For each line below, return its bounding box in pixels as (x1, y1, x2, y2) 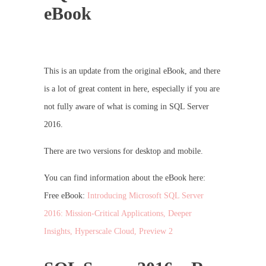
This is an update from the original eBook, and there (44, 66, 220, 76)
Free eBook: (44, 191, 87, 201)
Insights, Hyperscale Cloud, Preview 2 (44, 227, 173, 236)
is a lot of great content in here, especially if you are (44, 84, 220, 94)
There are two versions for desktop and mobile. (44, 147, 203, 156)
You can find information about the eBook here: (44, 173, 205, 183)
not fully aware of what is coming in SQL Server (44, 102, 209, 112)
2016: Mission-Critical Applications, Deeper (44, 209, 192, 218)
